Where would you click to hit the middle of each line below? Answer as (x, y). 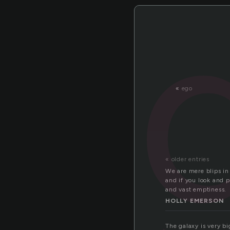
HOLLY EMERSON (195, 201)
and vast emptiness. (196, 190)
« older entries (187, 159)
